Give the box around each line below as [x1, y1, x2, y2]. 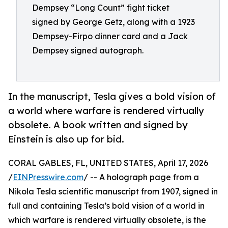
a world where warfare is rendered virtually [8, 105, 204, 117]
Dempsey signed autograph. [32, 45, 144, 55]
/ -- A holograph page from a [83, 172, 199, 183]
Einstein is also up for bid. [8, 133, 124, 145]
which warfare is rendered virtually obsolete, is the [8, 215, 206, 225]
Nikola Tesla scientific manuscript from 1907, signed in [8, 186, 218, 197]
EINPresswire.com [13, 172, 83, 183]
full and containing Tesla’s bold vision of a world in [8, 201, 205, 211]
